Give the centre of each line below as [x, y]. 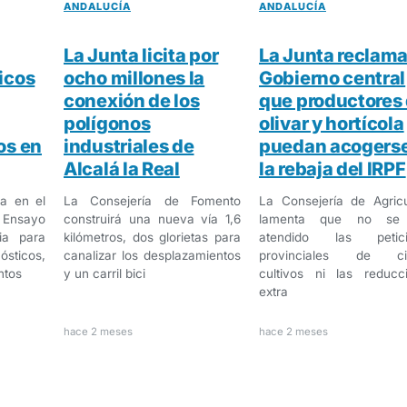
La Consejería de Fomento [152, 200]
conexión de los [132, 100]
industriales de [129, 146]
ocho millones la [134, 78]
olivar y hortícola [332, 123]
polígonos [107, 123]
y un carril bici [104, 273]
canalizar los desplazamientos [152, 255]
